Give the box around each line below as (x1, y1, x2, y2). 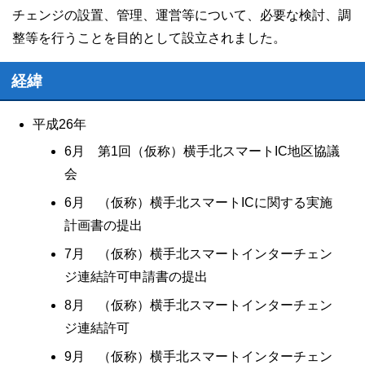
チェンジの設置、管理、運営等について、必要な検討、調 (12, 8, 351, 22)
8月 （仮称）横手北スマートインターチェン (64, 298, 332, 312)
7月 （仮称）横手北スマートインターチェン (64, 247, 332, 261)
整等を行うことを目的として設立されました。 (12, 31, 286, 45)
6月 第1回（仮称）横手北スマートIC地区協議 (64, 144, 340, 158)
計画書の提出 (64, 218, 143, 232)
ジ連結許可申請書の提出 (64, 270, 208, 284)
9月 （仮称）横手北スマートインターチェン (64, 350, 332, 363)
